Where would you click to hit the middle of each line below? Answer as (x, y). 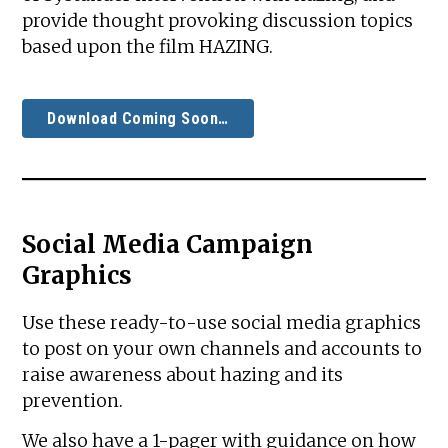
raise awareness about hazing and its (183, 374)
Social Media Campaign (168, 244)
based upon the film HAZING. (150, 46)
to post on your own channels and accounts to (222, 348)
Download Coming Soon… (138, 118)
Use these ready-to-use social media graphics (222, 322)
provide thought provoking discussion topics (218, 20)
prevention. (73, 400)
